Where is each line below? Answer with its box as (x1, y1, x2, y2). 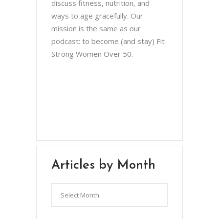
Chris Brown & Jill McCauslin (64, 76, 139, 85)
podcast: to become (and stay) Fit (51, 36, 165, 46)
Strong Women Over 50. (51, 48, 133, 59)
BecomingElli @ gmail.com (64, 94, 136, 103)
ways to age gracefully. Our (51, 10, 143, 21)
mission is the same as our (51, 23, 141, 33)
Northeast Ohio (64, 111, 108, 120)
